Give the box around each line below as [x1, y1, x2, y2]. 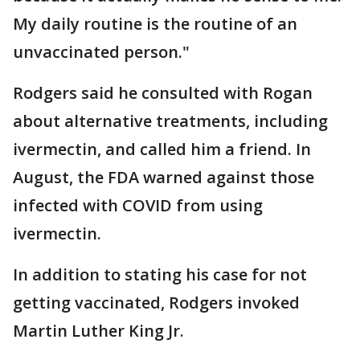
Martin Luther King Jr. [13, 319, 184, 342]
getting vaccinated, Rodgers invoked [13, 291, 300, 313]
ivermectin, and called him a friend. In [13, 137, 311, 160]
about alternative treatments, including [13, 109, 328, 132]
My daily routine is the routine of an [13, 12, 297, 35]
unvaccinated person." [13, 40, 190, 63]
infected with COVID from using [13, 194, 263, 216]
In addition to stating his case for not [13, 263, 307, 285]
